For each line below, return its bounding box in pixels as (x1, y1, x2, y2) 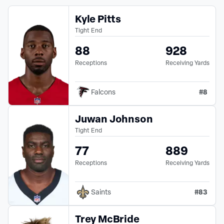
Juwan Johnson (75, 111, 153, 126)
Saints (91, 186, 111, 196)
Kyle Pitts (75, 11, 121, 26)
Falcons (91, 86, 115, 96)
